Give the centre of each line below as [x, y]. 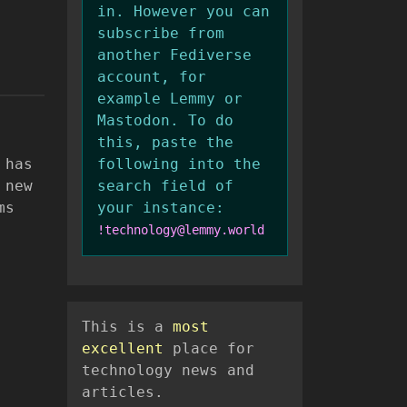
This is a [127, 327]
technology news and [168, 371]
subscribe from [161, 34]
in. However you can [184, 12]
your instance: [161, 208]
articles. [123, 392]
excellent [123, 349]
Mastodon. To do [165, 121]
